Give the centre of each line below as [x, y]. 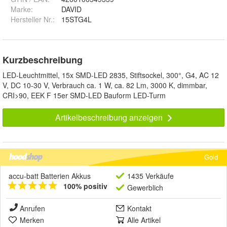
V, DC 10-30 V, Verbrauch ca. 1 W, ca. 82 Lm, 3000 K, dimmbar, [105, 85]
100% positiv [85, 186]
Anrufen [32, 209]
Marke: [22, 9]
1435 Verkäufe [150, 176]
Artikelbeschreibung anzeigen [110, 118]
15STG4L [77, 20]
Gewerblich [145, 188]
